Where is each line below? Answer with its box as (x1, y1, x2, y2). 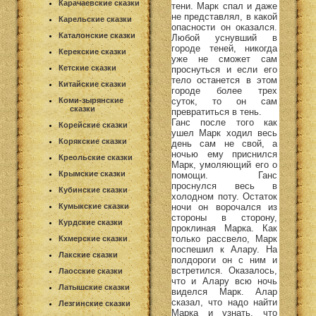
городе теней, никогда (171, 42, 277, 54)
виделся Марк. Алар (171, 286, 277, 297)
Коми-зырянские (59, 96, 123, 104)
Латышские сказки (59, 283, 130, 291)
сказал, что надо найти (171, 296, 277, 308)
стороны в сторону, (171, 212, 277, 223)
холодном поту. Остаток (171, 190, 277, 202)
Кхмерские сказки (59, 234, 128, 243)
